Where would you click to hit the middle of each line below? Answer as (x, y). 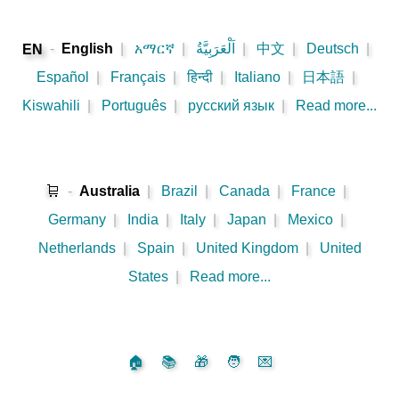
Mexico (310, 220)
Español (63, 77)
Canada (244, 191)
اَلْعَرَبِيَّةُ (216, 49)
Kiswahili (51, 106)
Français (138, 77)
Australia (109, 191)
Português (134, 106)
